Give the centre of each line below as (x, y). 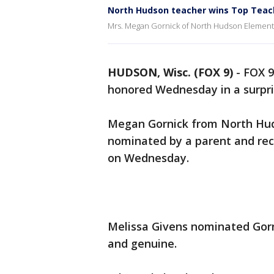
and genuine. (144, 243)
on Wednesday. (150, 158)
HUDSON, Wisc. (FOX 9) (170, 72)
